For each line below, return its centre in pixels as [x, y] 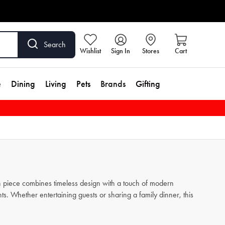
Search [55, 44]
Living [56, 84]
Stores [151, 51]
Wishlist [90, 51]
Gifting [148, 84]
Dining [23, 84]
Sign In [121, 51]
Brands [113, 84]
